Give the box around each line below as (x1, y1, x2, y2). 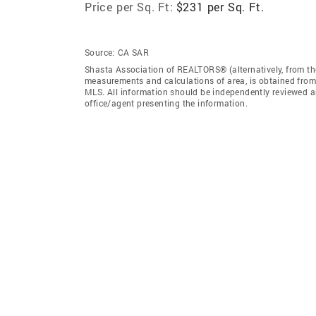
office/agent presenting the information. (85, 97, 248, 109)
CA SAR (117, 46, 150, 58)
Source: (85, 46, 115, 58)
